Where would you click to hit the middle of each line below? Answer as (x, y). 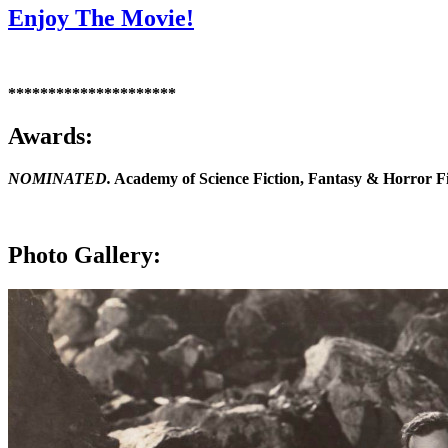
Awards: (50, 136)
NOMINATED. (59, 179)
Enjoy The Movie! (101, 17)
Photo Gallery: (84, 255)
